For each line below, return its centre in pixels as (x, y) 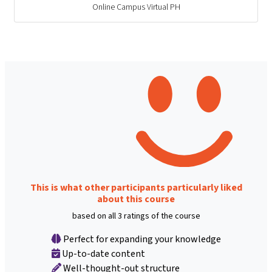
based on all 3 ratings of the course (136, 216)
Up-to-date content (102, 254)
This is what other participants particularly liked (136, 188)
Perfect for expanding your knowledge (141, 239)
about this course (136, 199)
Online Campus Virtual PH (136, 7)
